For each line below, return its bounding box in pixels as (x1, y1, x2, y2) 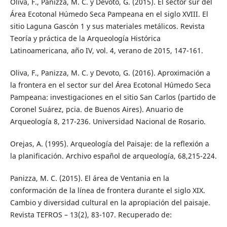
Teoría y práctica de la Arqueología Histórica (10, 33, 161, 44)
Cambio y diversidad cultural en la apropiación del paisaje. (10, 198, 210, 208)
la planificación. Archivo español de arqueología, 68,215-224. (10, 151, 217, 161)
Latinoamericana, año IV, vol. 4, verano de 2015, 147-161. (10, 46, 203, 56)
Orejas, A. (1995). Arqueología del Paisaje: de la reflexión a (10, 139, 209, 149)
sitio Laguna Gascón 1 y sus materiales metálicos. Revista (10, 21, 205, 31)
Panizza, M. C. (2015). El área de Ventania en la (10, 173, 169, 183)
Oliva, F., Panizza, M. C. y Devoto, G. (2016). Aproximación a (10, 68, 210, 78)
